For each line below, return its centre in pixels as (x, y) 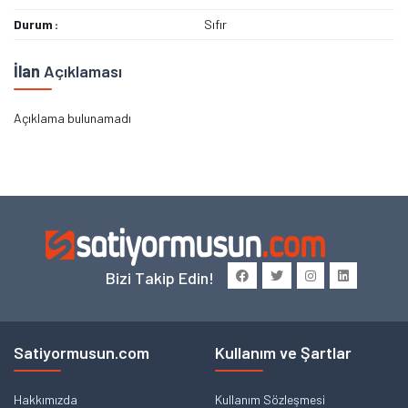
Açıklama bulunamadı (72, 118)
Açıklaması (81, 71)
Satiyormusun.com (82, 353)
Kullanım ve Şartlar (283, 353)
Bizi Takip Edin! (160, 278)
